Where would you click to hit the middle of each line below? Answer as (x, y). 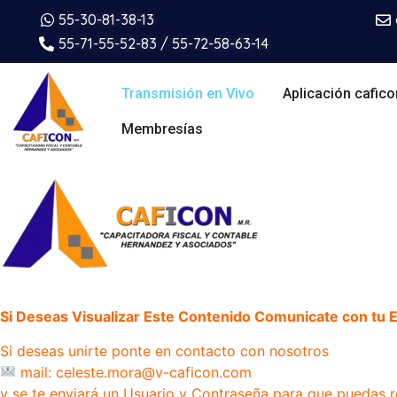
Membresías (162, 129)
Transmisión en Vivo (187, 94)
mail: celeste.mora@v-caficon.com (134, 372)
